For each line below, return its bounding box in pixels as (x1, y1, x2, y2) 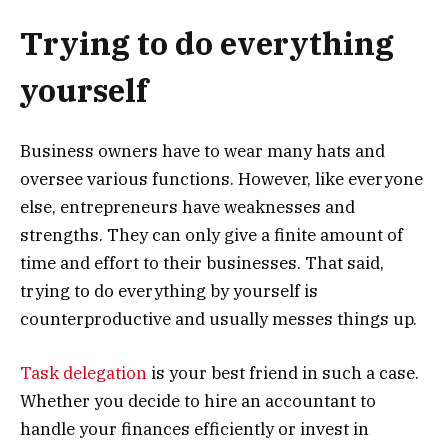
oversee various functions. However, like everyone (20, 168, 423, 191)
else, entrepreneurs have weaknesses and (20, 196, 355, 219)
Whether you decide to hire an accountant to (20, 390, 376, 413)
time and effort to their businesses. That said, (20, 252, 384, 275)
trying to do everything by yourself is (20, 280, 318, 303)
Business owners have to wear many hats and (20, 140, 385, 163)
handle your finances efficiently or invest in (20, 418, 369, 441)
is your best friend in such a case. (147, 362, 419, 385)
